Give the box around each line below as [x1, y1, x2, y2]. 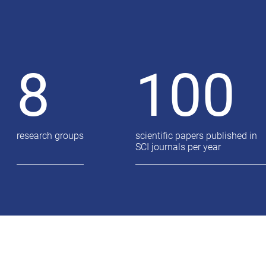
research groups [17, 130, 84, 141]
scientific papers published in [135, 130, 257, 141]
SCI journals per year [135, 141, 221, 153]
